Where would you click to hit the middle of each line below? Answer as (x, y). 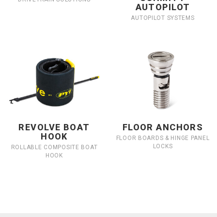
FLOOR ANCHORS (163, 127)
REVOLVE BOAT (54, 127)
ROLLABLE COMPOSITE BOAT (54, 147)
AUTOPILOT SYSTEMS (163, 18)
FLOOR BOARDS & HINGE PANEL (163, 138)
